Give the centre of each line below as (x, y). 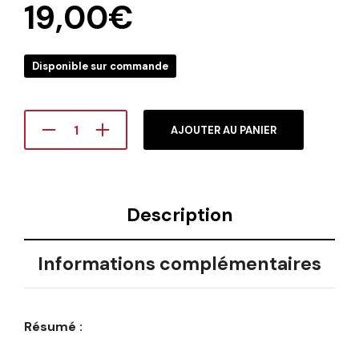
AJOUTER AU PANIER (224, 131)
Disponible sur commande (100, 67)
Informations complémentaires (179, 264)
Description (179, 215)
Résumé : (53, 327)
